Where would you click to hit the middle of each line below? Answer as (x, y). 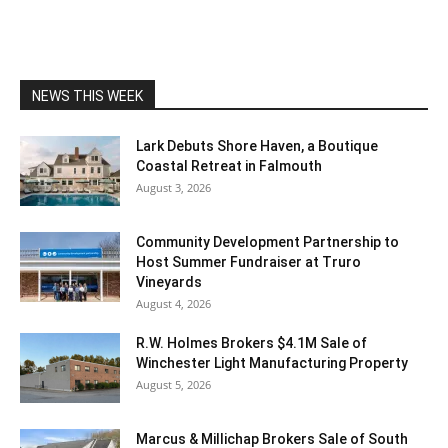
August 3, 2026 (173, 187)
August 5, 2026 (173, 384)
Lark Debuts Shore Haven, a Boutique (257, 145)
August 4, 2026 (173, 303)
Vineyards (169, 281)
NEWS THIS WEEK (87, 95)
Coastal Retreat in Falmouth (229, 165)
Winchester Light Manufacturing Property (272, 362)
